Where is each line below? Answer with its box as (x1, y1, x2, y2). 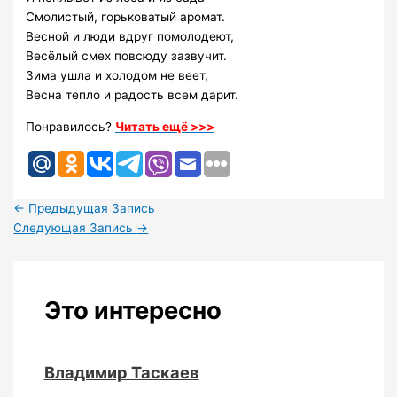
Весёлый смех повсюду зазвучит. (26, 49, 228, 64)
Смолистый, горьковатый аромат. (26, 10, 226, 25)
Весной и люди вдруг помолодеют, (26, 29, 235, 44)
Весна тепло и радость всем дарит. (26, 88, 239, 103)
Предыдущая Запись (25, 200, 156, 215)
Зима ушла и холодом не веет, (26, 68, 209, 83)
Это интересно (43, 295, 222, 326)
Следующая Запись (13, 220, 137, 235)
